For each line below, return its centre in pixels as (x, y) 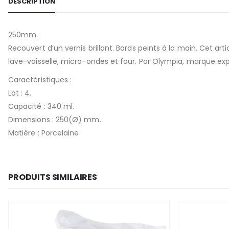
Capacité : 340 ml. (41, 107)
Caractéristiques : (40, 80)
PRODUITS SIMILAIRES (53, 177)
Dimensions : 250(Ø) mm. (55, 120)
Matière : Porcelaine (44, 133)
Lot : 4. (20, 93)
